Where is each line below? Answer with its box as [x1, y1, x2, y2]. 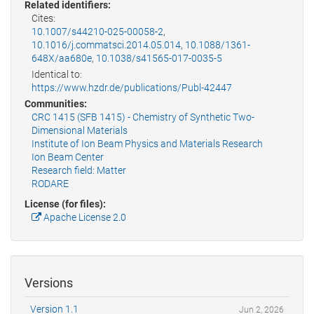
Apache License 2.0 [41, 212, 126, 224]
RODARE [32, 178, 69, 190]
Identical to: [32, 69, 82, 81]
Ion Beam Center [32, 151, 104, 163]
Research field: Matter [32, 165, 126, 177]
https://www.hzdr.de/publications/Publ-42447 [32, 82, 232, 94]
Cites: [32, 13, 55, 25]
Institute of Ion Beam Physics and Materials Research [32, 138, 263, 150]
